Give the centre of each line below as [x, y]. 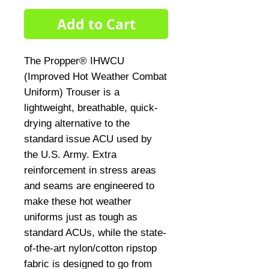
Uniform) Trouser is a [72, 92]
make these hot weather [78, 201]
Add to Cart [96, 24]
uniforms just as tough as [81, 217]
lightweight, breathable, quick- [91, 108]
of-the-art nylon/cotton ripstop [90, 248]
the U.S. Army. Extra [70, 155]
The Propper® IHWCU [74, 61]
